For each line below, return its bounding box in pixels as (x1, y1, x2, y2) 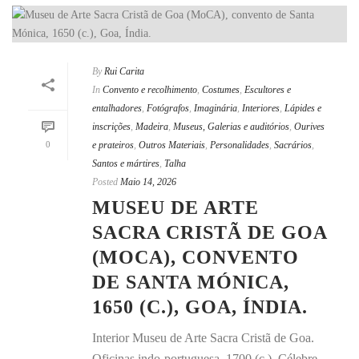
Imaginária (194, 103, 237, 115)
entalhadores (92, 103, 142, 115)
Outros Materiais (139, 139, 205, 151)
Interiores (242, 103, 280, 115)
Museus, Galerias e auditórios (173, 121, 289, 133)
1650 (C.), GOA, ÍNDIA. (92, 296, 308, 318)
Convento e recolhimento (103, 84, 197, 96)
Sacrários (274, 139, 312, 151)
